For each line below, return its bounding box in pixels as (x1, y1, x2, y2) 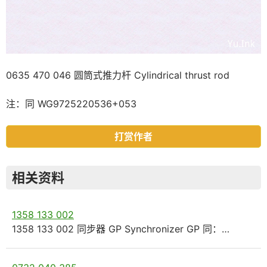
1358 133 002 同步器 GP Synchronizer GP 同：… (12, 222, 229, 235)
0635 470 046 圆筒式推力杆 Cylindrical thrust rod (6, 69, 229, 81)
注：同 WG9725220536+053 (6, 97, 136, 110)
